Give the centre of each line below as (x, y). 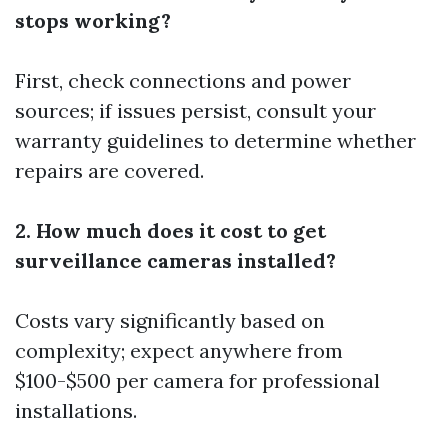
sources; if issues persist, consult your (195, 110)
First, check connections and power (183, 80)
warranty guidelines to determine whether (215, 140)
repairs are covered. (109, 170)
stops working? (93, 20)
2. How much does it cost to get (170, 230)
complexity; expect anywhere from (179, 350)
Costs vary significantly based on (170, 320)
